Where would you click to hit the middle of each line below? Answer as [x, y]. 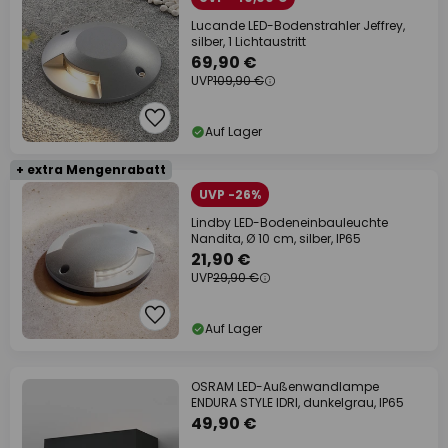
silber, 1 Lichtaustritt [248, 41]
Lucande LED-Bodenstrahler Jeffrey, [298, 25]
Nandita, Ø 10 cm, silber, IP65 [276, 238]
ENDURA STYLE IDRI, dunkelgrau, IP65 [297, 402]
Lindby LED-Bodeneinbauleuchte [289, 222]
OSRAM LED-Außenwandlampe [285, 386]
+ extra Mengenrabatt [91, 169]
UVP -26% [230, 194]
